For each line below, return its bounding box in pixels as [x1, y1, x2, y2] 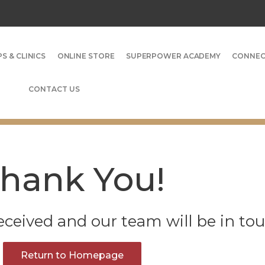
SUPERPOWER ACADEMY [125, 51, 221, 60]
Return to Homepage [21, 249, 124, 261]
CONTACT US [28, 84, 80, 93]
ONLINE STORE [57, 51, 115, 60]
